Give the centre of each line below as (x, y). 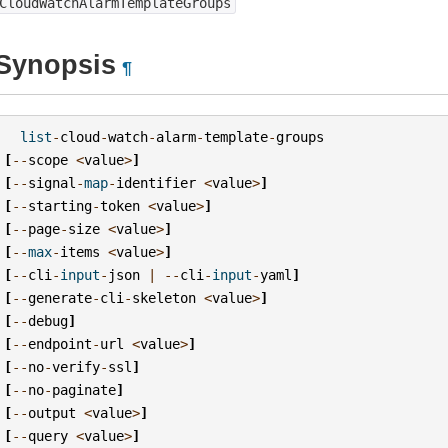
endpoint (60, 343)
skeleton (164, 297)
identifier (156, 182)
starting (60, 205)
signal (52, 182)
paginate (84, 389)
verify (76, 366)
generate (60, 297)
